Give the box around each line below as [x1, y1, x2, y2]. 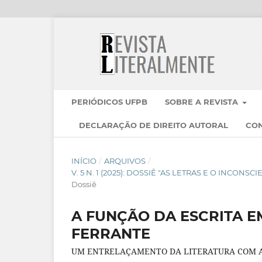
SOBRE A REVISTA [165, 97, 240, 107]
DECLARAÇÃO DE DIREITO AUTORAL [79, 120, 228, 130]
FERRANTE [71, 225, 150, 243]
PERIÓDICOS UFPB [71, 97, 147, 107]
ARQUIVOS [104, 156, 146, 166]
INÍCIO [71, 156, 96, 166]
